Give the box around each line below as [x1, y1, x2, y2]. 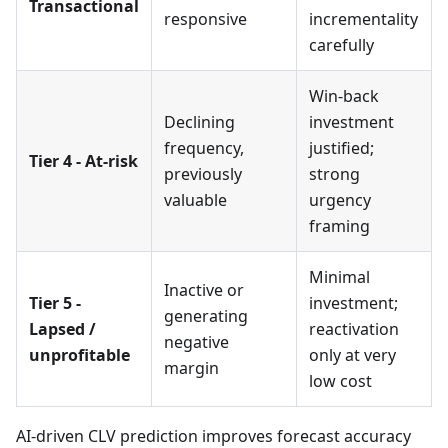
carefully [309, 34, 374, 57]
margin [164, 357, 219, 380]
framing [309, 215, 370, 238]
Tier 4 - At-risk [29, 150, 138, 173]
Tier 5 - [29, 292, 81, 315]
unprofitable [29, 344, 130, 367]
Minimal [309, 266, 370, 289]
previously [164, 163, 242, 186]
